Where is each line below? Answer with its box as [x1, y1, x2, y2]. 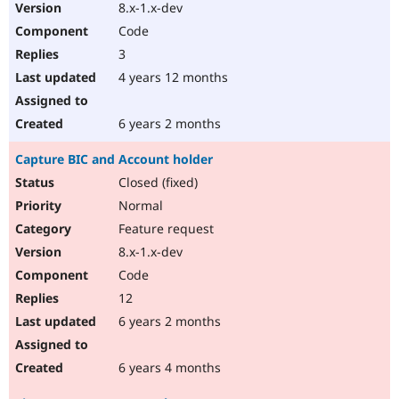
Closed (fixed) [115, 174, 198, 191]
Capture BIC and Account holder [15, 151, 213, 168]
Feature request [115, 220, 214, 238]
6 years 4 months [115, 359, 221, 377]
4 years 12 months [115, 69, 228, 86]
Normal [115, 197, 163, 215]
